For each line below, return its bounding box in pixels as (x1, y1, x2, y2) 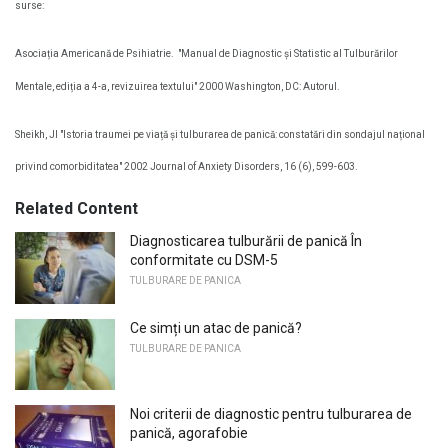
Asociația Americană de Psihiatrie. (15, 48, 174, 60)
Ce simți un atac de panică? (130, 319, 302, 336)
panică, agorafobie (130, 425, 248, 442)
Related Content (15, 199, 138, 219)
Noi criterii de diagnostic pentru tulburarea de (130, 406, 412, 423)
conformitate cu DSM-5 (130, 252, 278, 269)
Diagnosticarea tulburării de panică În (130, 233, 362, 250)
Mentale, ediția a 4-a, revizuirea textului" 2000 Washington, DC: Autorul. (15, 80, 340, 92)
